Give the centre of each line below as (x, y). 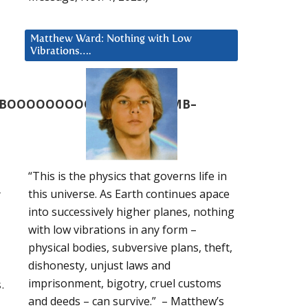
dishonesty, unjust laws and (99, 266)
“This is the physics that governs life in (128, 176)
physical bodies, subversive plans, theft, (130, 248)
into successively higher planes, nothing (131, 212)
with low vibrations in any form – (112, 230)
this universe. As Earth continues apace (129, 194)
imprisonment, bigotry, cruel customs (125, 284)
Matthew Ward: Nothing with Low (111, 38)
